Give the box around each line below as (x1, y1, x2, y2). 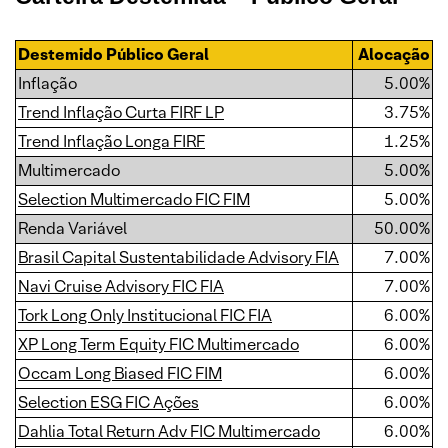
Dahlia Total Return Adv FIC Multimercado (18, 421, 320, 442)
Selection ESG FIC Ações (18, 392, 199, 413)
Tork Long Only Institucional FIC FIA (18, 305, 272, 326)
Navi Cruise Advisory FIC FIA (18, 276, 224, 297)
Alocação (358, 44, 430, 65)
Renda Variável (18, 218, 127, 239)
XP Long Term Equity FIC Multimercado (18, 334, 299, 355)
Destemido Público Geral (18, 44, 209, 65)
